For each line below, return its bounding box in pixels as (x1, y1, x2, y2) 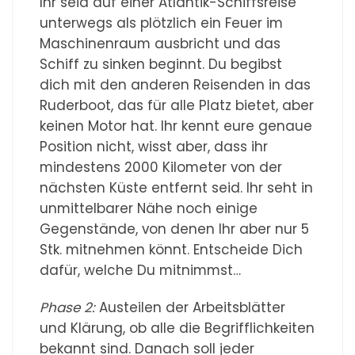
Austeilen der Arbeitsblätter (99, 297, 286, 317)
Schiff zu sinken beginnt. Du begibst (40, 54, 283, 74)
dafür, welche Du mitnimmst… (40, 260, 242, 280)
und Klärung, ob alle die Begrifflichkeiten (40, 318, 315, 338)
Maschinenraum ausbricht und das (40, 33, 281, 53)
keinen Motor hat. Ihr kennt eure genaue (40, 116, 313, 136)
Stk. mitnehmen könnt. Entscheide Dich (40, 239, 303, 259)
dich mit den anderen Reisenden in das (40, 74, 311, 94)
